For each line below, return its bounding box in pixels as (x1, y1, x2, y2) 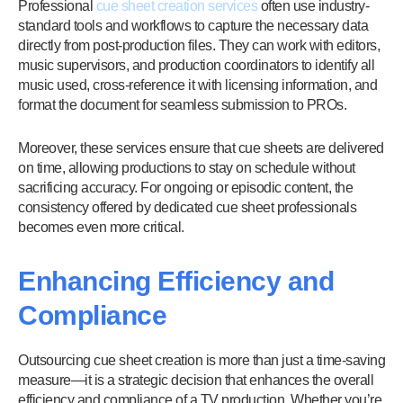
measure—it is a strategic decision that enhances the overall (18, 372, 373, 388)
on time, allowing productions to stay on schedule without (18, 160, 355, 175)
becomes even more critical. (18, 219, 184, 235)
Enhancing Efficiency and (18, 266, 334, 296)
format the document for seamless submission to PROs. (18, 97, 346, 112)
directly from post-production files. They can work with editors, (18, 38, 380, 53)
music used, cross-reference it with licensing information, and (18, 77, 377, 93)
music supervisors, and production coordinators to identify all (18, 58, 374, 73)
